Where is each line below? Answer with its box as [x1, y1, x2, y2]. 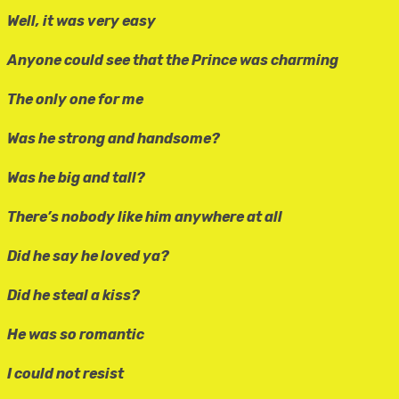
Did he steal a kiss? [7, 287, 140, 305]
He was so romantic [7, 326, 144, 344]
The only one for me [7, 91, 143, 109]
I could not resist [7, 365, 124, 383]
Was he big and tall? [7, 169, 145, 187]
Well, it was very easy [7, 12, 156, 30]
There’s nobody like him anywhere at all [7, 208, 282, 226]
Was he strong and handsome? [7, 130, 220, 148]
